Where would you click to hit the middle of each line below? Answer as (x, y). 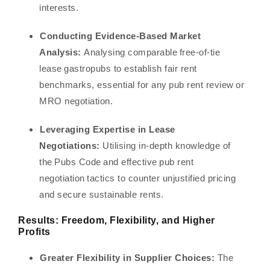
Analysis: (60, 52)
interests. (60, 8)
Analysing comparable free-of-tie (151, 52)
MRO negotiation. (77, 101)
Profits (34, 232)
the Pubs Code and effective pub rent (116, 162)
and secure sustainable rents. (103, 194)
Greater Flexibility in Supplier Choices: (127, 258)
